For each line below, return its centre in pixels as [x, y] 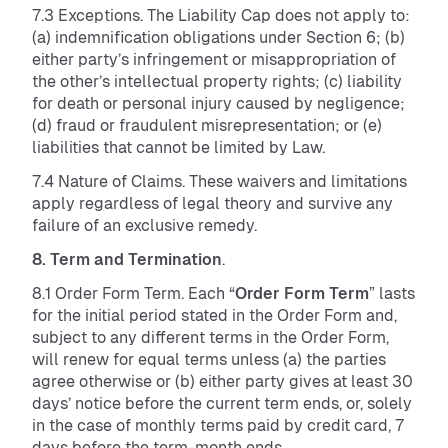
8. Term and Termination [127, 259]
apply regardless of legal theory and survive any [212, 203]
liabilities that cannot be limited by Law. [180, 147]
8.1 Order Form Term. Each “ [133, 293]
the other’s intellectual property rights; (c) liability [217, 81]
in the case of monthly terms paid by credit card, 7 [218, 425]
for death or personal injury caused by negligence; [218, 103]
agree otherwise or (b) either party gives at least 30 [222, 381]
